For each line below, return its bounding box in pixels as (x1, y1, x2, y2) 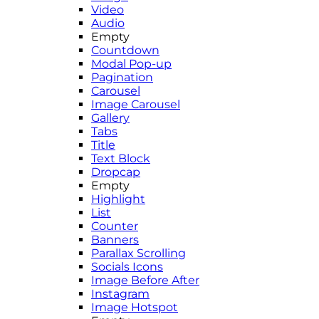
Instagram (91, 286, 150, 300)
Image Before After (91, 273, 199, 287)
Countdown (91, 43, 159, 57)
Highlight (91, 192, 145, 206)
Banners (91, 232, 139, 246)
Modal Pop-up (91, 56, 172, 70)
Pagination (91, 70, 153, 84)
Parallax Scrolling (91, 246, 186, 260)
